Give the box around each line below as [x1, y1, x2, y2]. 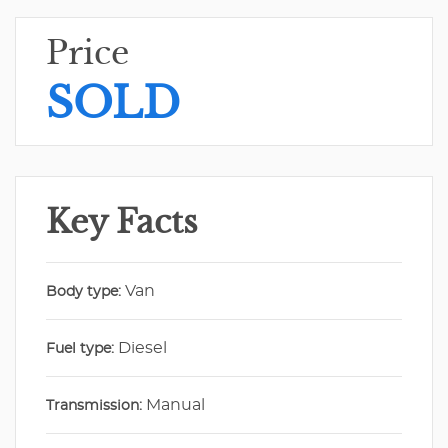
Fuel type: [46, 342, 114, 357]
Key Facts [46, 202, 198, 243]
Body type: [46, 285, 121, 300]
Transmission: [46, 399, 142, 414]
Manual [142, 397, 205, 414]
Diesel [114, 340, 167, 357]
